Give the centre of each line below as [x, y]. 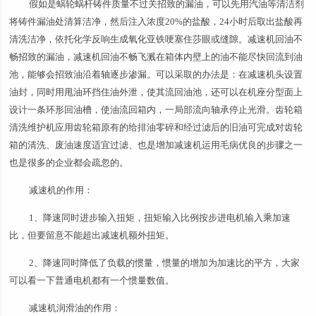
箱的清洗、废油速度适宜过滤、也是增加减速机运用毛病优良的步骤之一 [156, 145]
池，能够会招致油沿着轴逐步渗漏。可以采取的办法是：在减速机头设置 [156, 74]
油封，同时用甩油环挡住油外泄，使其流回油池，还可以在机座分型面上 [156, 92]
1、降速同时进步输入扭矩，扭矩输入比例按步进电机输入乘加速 [160, 218]
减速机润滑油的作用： [76, 308]
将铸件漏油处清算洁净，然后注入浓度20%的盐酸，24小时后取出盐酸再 [156, 22]
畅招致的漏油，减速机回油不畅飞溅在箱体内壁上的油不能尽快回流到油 [156, 57]
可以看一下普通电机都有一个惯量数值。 [93, 280]
